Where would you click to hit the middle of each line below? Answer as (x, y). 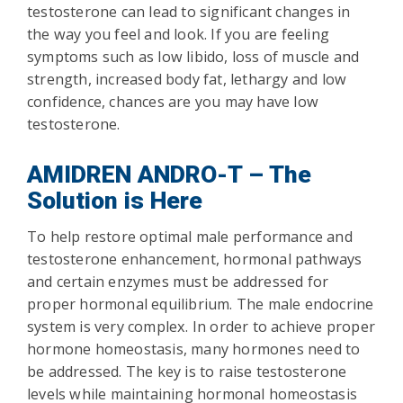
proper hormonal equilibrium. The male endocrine (201, 304)
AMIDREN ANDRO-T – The (169, 174)
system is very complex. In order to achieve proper (201, 327)
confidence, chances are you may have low (173, 102)
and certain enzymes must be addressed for (178, 282)
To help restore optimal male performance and (190, 237)
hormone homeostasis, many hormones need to (194, 349)
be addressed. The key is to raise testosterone (187, 372)
